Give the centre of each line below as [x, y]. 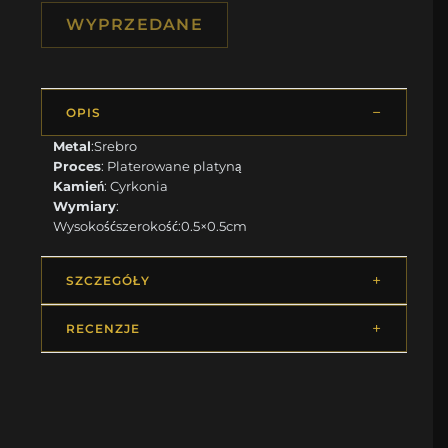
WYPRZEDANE [135, 24]
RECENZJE [103, 328]
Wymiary [85, 205]
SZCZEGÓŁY [108, 280]
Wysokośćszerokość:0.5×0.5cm [150, 225]
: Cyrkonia [136, 185]
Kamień [79, 185]
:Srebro [114, 145]
